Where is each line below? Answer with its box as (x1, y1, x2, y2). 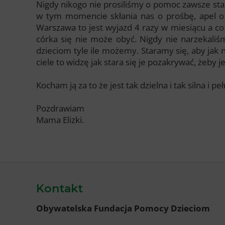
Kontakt (36, 181, 83, 195)
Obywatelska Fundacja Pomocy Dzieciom (36, 202, 210, 214)
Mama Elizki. (36, 114, 84, 126)
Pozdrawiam (36, 102, 84, 114)
